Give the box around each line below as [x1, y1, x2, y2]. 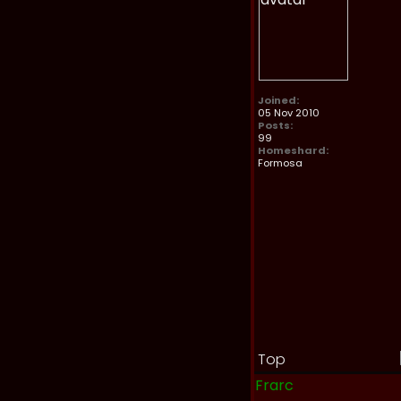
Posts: [258, 118, 293, 132]
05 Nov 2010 [258, 106, 320, 120]
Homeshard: [258, 143, 328, 158]
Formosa [258, 156, 303, 170]
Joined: [258, 93, 299, 107]
